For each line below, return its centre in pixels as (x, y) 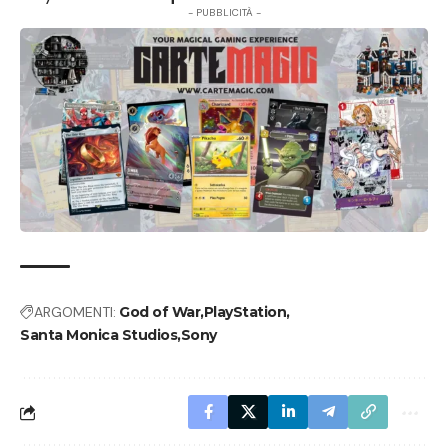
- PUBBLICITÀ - (224, 12)
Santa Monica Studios (98, 335)
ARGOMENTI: (75, 312)
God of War (159, 312)
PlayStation (244, 312)
